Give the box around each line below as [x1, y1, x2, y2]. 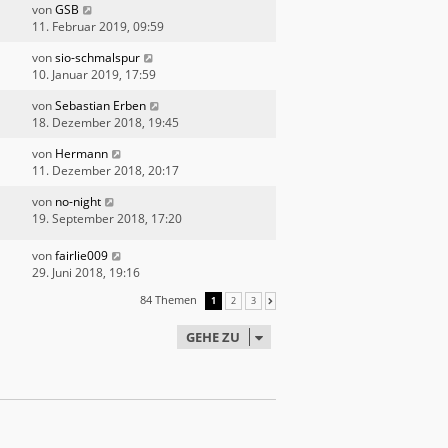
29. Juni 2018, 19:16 [32, 264, 140, 282]
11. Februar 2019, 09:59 [32, 17, 164, 35]
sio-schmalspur [55, 48, 140, 66]
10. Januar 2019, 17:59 [32, 65, 156, 83]
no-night [55, 192, 101, 210]
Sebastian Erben [55, 96, 146, 114]
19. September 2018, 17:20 [32, 209, 182, 227]
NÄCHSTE [279, 296, 320, 309]
